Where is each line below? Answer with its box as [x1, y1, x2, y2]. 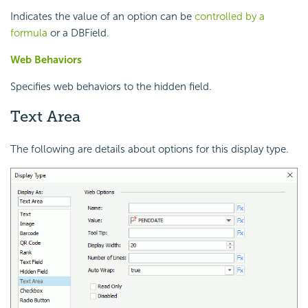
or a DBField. [47, 27, 109, 40]
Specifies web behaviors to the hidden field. [10, 80, 212, 93]
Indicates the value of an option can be [10, 10, 195, 23]
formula [10, 27, 47, 40]
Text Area [10, 107, 80, 126]
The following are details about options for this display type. [10, 143, 289, 156]
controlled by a [195, 10, 265, 23]
